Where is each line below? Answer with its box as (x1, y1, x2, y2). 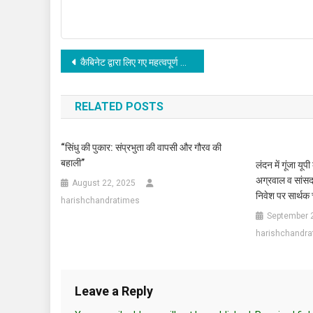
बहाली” (61, 156, 85, 168)
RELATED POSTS (75, 99, 163, 113)
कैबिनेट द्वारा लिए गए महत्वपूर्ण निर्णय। (80, 56, 180, 68)
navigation (60, 77, 161, 102)
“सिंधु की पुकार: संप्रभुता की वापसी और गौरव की (61, 141, 222, 153)
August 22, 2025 (72, 177, 136, 188)
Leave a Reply (75, 283, 153, 298)
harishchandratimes (61, 195, 140, 205)
